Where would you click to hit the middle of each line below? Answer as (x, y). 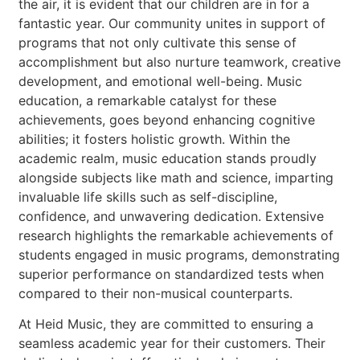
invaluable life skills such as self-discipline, (148, 196)
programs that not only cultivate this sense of (158, 42)
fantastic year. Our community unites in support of (172, 23)
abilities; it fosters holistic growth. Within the (155, 139)
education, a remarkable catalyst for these (148, 100)
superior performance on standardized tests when (172, 274)
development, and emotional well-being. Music (161, 81)
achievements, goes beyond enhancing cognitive (167, 119)
